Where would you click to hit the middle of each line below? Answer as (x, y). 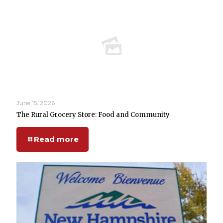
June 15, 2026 (36, 103)
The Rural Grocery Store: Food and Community (93, 115)
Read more (56, 139)
